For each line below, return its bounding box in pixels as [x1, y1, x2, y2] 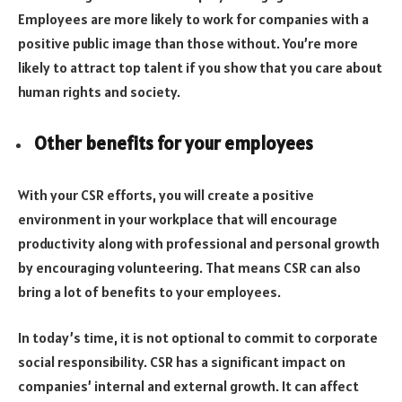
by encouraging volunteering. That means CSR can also [18, 258, 361, 276]
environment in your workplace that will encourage [18, 209, 337, 228]
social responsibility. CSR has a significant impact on [18, 353, 345, 371]
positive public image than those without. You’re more [18, 34, 358, 53]
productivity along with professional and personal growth [18, 233, 380, 252]
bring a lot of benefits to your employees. [18, 282, 281, 301]
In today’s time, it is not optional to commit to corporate [18, 328, 378, 347]
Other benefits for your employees [34, 132, 313, 156]
